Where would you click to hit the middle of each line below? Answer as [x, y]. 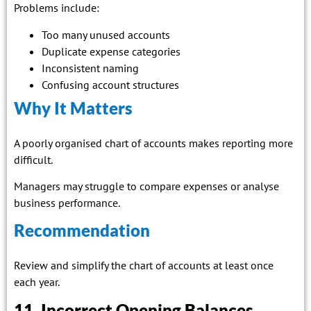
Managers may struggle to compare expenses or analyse [146, 186]
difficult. [33, 159]
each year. [37, 282]
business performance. [67, 202]
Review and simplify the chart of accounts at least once [144, 266]
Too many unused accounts [106, 34]
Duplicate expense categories [111, 51]
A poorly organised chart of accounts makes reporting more [153, 143]
